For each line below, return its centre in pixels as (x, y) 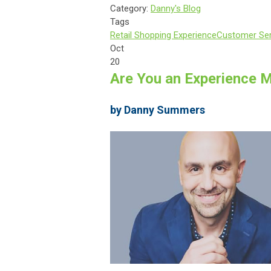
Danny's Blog (176, 8)
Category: (130, 8)
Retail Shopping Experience (163, 35)
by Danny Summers (158, 109)
